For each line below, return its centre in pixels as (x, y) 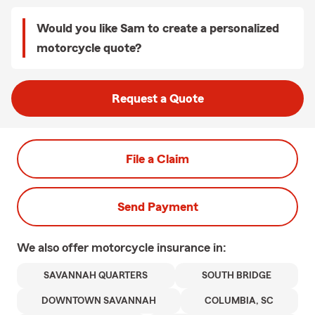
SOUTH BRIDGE (236, 276)
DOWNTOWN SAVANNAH (98, 301)
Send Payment (157, 207)
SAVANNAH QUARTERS (96, 276)
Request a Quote (157, 98)
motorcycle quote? (89, 48)
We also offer (54, 247)
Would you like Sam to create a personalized (158, 28)
